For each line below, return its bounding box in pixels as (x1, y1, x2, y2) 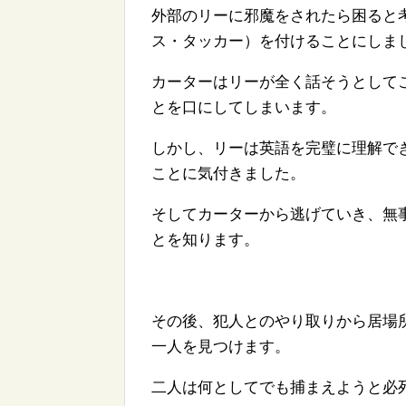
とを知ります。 (151, 231, 259, 249)
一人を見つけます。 (151, 338, 290, 356)
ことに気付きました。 (151, 165, 305, 183)
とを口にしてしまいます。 (151, 99, 336, 117)
